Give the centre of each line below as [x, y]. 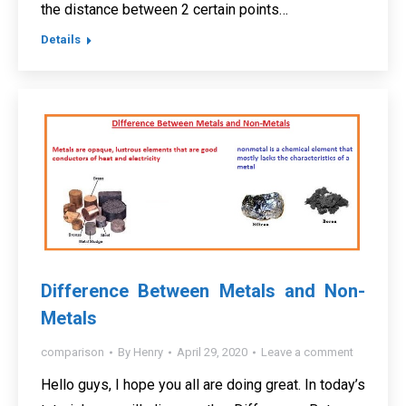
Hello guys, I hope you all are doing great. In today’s [203, 385]
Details [61, 39]
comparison [72, 353]
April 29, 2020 [212, 353]
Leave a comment [307, 353]
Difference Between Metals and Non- [203, 291]
